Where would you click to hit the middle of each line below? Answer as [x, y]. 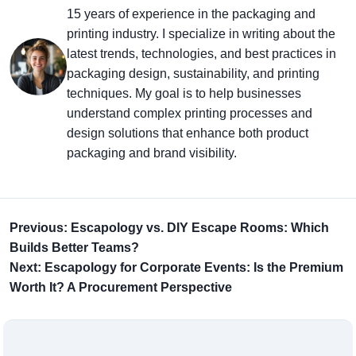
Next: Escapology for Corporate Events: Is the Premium [176, 267]
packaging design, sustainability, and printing [193, 74]
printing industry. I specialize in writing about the [201, 34]
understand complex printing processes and [190, 113]
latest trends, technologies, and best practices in [201, 54]
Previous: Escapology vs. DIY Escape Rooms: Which [169, 228]
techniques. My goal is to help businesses [184, 93]
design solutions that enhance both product [188, 133]
